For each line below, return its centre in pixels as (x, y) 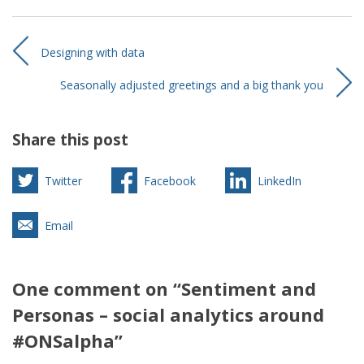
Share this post (70, 140)
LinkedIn (279, 181)
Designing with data (93, 53)
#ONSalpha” (67, 341)
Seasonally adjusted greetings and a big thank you (192, 85)
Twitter (63, 181)
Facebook (170, 181)
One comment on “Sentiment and (164, 289)
